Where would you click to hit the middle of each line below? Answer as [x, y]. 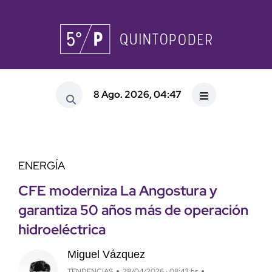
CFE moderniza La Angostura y [118, 191]
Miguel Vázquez [106, 255]
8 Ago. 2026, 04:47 [137, 94]
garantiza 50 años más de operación [133, 210]
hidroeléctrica [62, 230]
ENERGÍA [42, 166]
